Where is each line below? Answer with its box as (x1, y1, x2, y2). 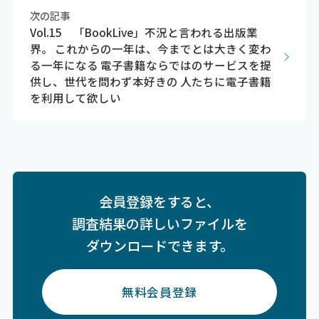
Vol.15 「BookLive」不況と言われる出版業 (29, 24, 258, 41)
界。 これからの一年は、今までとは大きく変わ (29, 41, 271, 57)
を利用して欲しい (29, 90, 121, 106)
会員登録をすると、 (99, 191, 220, 211)
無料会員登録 (122, 283, 197, 300)
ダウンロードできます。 (85, 235, 234, 256)
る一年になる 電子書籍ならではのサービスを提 (29, 57, 271, 73)
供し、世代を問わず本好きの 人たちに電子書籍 (29, 73, 271, 90)
